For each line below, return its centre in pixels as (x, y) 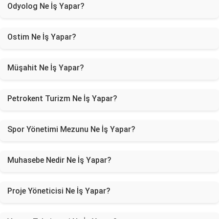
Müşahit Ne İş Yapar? (46, 68)
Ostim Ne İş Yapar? (42, 37)
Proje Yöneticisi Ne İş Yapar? (59, 191)
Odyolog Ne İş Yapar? (46, 6)
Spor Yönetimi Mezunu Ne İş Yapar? (71, 129)
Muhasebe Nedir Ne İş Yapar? (59, 160)
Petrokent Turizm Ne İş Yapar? (62, 99)
